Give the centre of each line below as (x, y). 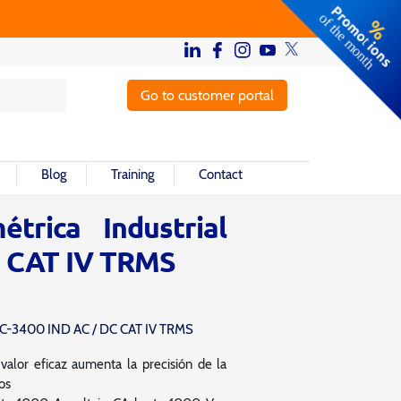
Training (132, 175)
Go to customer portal (207, 96)
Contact (220, 175)
